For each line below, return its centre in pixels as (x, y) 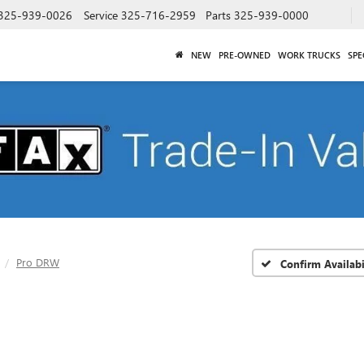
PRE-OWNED (244, 54)
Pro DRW (38, 262)
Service (101, 15)
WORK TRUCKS (309, 54)
